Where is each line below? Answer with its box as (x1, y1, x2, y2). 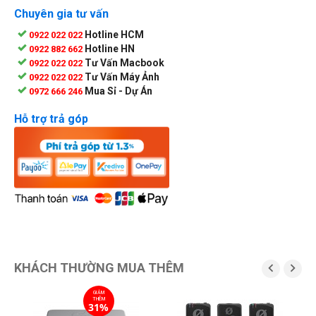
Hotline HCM (85, 28, 144, 40)
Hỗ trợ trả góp (14, 111, 88, 126)
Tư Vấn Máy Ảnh (85, 71, 159, 83)
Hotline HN (85, 42, 135, 54)
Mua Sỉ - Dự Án (85, 85, 152, 97)
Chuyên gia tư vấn (14, 6, 109, 20)
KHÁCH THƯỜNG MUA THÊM (14, 260, 184, 275)
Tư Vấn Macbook (85, 56, 164, 68)
